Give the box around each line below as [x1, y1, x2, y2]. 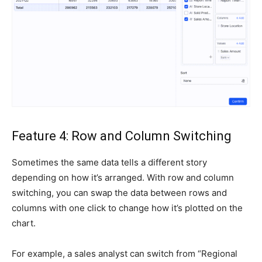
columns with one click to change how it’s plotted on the [12, 202, 243, 213]
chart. [12, 217, 36, 229]
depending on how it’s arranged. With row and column [12, 171, 234, 183]
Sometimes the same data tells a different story [12, 156, 207, 168]
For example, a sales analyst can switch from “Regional [12, 247, 237, 259]
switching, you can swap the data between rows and [12, 187, 227, 198]
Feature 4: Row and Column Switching [12, 128, 232, 143]
